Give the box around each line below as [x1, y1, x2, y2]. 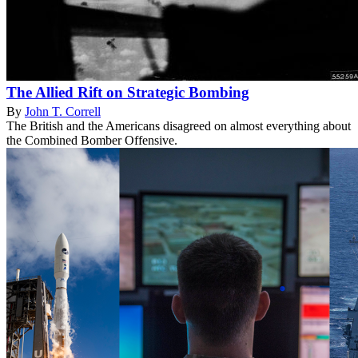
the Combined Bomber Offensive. [6, 133, 177, 148]
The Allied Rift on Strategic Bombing [6, 84, 249, 101]
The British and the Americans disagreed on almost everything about [6, 119, 351, 133]
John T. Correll [25, 105, 101, 119]
